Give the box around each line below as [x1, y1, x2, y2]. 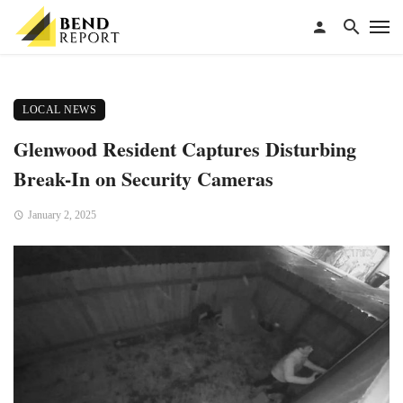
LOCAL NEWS [22, 103, 96, 116]
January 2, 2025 [27, 209, 96, 221]
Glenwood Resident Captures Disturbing [13, 134, 356, 163]
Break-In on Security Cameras [13, 164, 273, 193]
